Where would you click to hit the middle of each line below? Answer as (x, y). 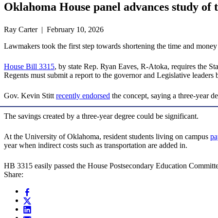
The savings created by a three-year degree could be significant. (101, 116)
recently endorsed (83, 96)
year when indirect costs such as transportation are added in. (96, 145)
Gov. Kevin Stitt (30, 96)
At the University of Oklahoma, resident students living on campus (107, 137)
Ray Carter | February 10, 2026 (54, 30)
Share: (14, 175)
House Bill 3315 (29, 67)
